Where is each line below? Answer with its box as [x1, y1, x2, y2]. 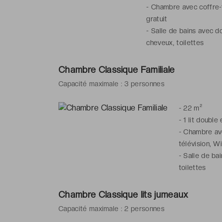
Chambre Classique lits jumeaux [58, 189, 188, 200]
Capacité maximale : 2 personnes [58, 204, 165, 213]
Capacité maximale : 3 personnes [58, 79, 165, 88]
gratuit [146, 14, 167, 23]
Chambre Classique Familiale [58, 64, 175, 75]
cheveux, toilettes [146, 38, 204, 47]
